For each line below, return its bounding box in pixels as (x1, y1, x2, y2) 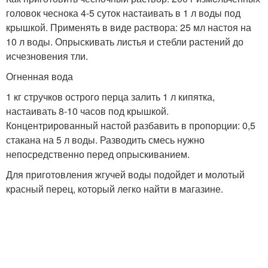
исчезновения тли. (6, 49, 88, 63)
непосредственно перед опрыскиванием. (6, 147, 190, 162)
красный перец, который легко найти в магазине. (6, 182, 223, 196)
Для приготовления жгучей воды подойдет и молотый (6, 167, 245, 182)
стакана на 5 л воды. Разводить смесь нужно (6, 133, 205, 147)
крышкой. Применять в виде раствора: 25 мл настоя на (6, 20, 251, 35)
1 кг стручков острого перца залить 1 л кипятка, (6, 90, 215, 104)
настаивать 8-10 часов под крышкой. (6, 104, 169, 118)
